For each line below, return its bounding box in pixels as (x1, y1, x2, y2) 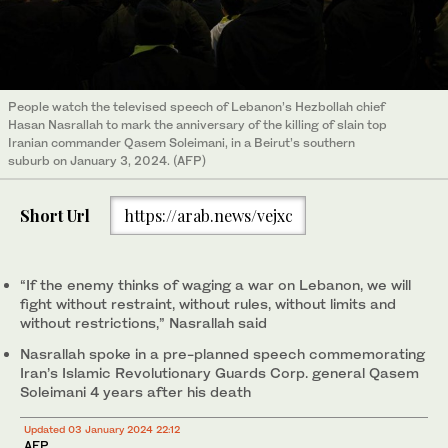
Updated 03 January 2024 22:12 (24, 423, 180, 436)
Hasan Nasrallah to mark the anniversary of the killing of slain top (8, 117, 387, 133)
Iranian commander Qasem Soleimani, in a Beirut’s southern (8, 135, 355, 151)
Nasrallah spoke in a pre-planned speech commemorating (20, 345, 425, 363)
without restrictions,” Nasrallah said (20, 314, 267, 332)
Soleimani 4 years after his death (20, 383, 251, 401)
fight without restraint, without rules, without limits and (20, 295, 396, 313)
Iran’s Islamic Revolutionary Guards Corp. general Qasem (20, 364, 419, 382)
